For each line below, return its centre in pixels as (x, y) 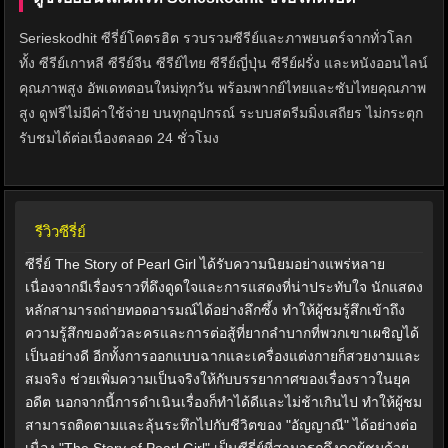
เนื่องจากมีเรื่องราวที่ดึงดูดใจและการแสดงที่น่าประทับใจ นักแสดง (224, 287)
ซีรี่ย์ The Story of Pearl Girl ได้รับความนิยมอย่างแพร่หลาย (205, 264)
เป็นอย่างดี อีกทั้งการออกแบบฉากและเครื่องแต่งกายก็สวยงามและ (223, 356)
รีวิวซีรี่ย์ (60, 232)
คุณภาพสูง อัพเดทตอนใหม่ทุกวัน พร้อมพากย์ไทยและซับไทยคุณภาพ (222, 88)
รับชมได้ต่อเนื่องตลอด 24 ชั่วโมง (119, 138)
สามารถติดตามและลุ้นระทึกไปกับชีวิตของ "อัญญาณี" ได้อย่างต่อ (221, 425)
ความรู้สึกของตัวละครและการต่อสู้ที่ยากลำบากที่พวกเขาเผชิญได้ (222, 333)
